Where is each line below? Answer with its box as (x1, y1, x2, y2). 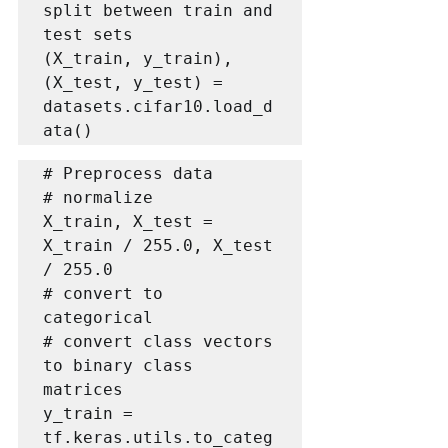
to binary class (43, 355, 193, 375)
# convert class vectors (43, 331, 273, 351)
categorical (43, 307, 153, 327)
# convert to (43, 283, 163, 303)
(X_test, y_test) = (43, 72, 223, 92)
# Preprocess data (43, 163, 213, 183)
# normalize (43, 187, 153, 207)
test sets (43, 24, 133, 44)
